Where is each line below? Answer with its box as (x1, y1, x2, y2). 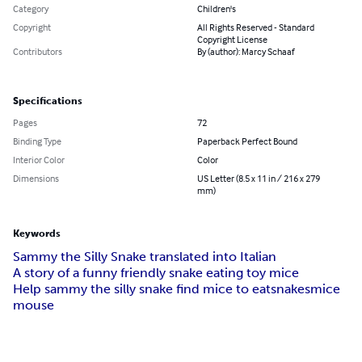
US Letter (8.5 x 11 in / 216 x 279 (197, 172, 320, 185)
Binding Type (13, 135, 61, 148)
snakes (271, 281, 310, 297)
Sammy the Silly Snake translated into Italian (13, 249, 276, 265)
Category (13, 2, 48, 15)
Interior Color (13, 154, 65, 166)
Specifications (13, 95, 82, 107)
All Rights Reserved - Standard (197, 21, 314, 34)
